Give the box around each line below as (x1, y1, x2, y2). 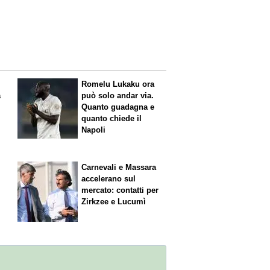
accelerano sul (81, 174, 136, 184)
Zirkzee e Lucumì (81, 197, 146, 207)
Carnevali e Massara (81, 163, 157, 172)
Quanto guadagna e (81, 102, 155, 111)
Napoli (81, 125, 106, 134)
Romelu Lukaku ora (81, 79, 155, 89)
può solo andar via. (81, 90, 154, 100)
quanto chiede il (81, 113, 142, 123)
